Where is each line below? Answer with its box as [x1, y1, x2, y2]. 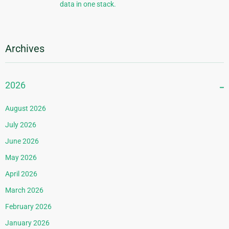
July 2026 [5, 121, 36, 129]
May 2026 [5, 153, 37, 162]
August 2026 [5, 104, 46, 113]
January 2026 [5, 219, 50, 227]
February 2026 [5, 202, 52, 211]
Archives [5, 42, 44, 55]
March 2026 [5, 186, 43, 195]
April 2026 [5, 170, 37, 178]
